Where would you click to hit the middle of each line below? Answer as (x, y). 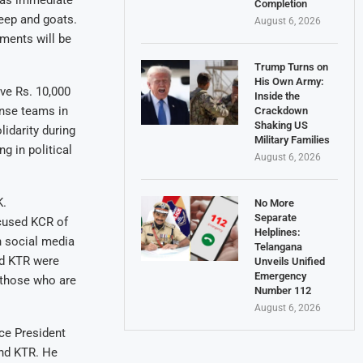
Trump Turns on (292, 66)
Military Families (293, 139)
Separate (276, 217)
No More (275, 203)
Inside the (278, 96)
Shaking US (282, 125)
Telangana (279, 246)
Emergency (281, 275)
